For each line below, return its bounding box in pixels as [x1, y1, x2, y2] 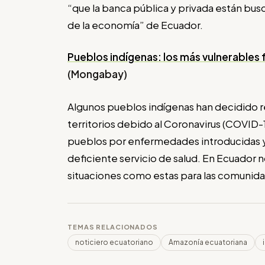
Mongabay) [71, 67, 127, 81]
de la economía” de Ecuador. [67, 18, 203, 31]
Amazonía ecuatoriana [169, 237, 247, 247]
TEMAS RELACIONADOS [67, 222, 158, 231]
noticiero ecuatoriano [75, 237, 153, 247]
